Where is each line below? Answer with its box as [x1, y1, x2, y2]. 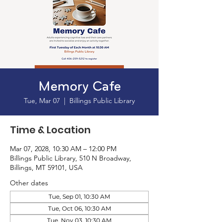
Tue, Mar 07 [24, 96, 60, 105]
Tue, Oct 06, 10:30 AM [48, 205, 111, 212]
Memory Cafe [38, 80, 121, 94]
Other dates [10, 178, 48, 187]
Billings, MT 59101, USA [10, 163, 83, 172]
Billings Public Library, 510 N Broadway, [10, 154, 131, 163]
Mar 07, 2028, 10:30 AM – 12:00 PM [10, 144, 116, 153]
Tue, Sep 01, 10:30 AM [49, 193, 110, 200]
